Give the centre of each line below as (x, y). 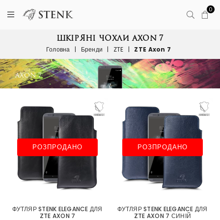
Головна (58, 49)
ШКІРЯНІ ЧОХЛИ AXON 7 (110, 38)
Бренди (92, 49)
